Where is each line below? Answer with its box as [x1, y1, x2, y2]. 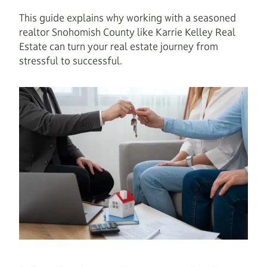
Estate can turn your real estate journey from [19, 40, 218, 53]
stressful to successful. [19, 54, 122, 67]
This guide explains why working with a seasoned [19, 11, 236, 24]
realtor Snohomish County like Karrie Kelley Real [19, 26, 235, 39]
